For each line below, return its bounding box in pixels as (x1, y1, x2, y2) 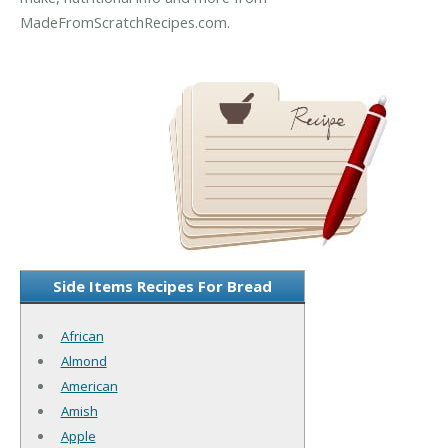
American (60, 376, 118, 395)
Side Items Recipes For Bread (53, 275, 272, 296)
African (60, 326, 104, 345)
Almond (60, 351, 107, 370)
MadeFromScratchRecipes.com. (20, 12, 230, 33)
